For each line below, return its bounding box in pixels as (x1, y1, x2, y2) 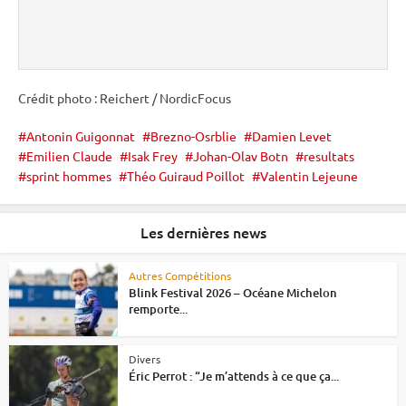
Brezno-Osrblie (150, 127, 237, 144)
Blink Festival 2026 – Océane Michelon (129, 284, 337, 301)
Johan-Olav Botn (193, 147, 288, 164)
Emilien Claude (26, 147, 112, 164)
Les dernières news (140, 221, 266, 242)
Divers (129, 352, 160, 367)
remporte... (129, 300, 188, 317)
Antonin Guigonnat (26, 127, 135, 144)
